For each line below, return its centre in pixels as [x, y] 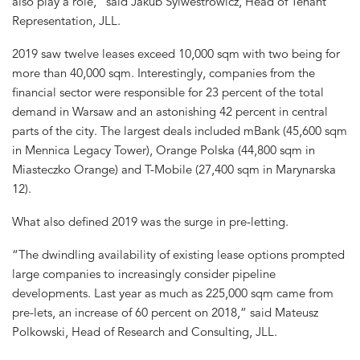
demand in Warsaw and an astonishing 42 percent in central [170, 112]
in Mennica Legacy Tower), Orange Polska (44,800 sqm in [164, 150]
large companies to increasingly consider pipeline [144, 273]
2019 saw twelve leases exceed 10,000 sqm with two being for [176, 54]
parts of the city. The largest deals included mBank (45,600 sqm [180, 131]
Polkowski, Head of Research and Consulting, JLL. [145, 331]
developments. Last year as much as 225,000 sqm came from [173, 292]
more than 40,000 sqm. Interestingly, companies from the [164, 73]
